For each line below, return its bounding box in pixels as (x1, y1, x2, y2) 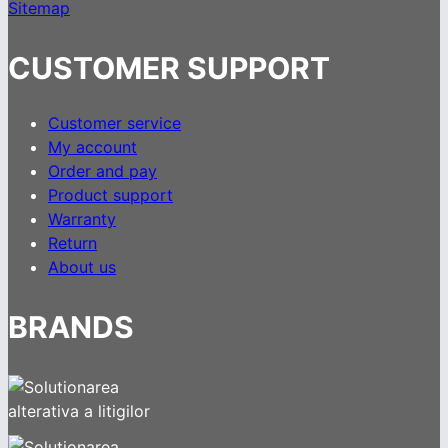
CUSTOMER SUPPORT (8, 49, 330, 86)
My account (48, 136, 137, 157)
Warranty (48, 208, 116, 229)
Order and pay (48, 160, 157, 181)
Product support (48, 184, 173, 205)
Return (48, 232, 97, 253)
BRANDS (8, 308, 134, 345)
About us (48, 256, 116, 277)
